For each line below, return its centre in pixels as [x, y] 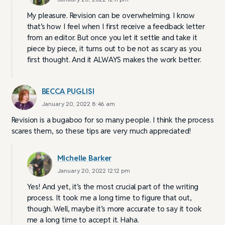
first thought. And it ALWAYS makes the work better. [114, 60]
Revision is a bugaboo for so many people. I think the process [113, 120]
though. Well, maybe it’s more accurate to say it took [114, 209]
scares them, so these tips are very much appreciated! [101, 131]
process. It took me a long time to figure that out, [109, 198]
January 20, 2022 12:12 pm [93, 171]
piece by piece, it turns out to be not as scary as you [114, 49]
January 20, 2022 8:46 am [78, 104]
